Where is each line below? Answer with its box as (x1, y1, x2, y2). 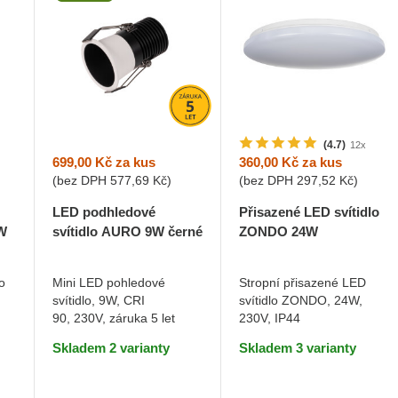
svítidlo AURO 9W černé (52, 223, 203, 239)
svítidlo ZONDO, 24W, (239, 293, 363, 308)
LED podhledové (52, 203, 155, 219)
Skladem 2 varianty (52, 339, 170, 355)
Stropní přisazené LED (239, 275, 367, 291)
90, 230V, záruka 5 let (52, 310, 175, 325)
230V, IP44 (239, 311, 301, 326)
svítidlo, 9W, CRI (52, 292, 145, 307)
